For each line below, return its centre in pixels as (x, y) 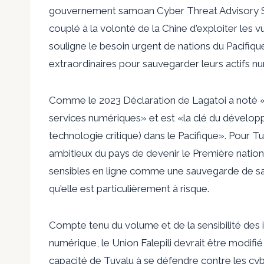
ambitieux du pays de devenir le (121, 153)
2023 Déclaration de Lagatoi (163, 100)
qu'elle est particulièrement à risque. (129, 188)
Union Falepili (142, 242)
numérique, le (80, 242)
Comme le (74, 100)
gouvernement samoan (103, 10)
